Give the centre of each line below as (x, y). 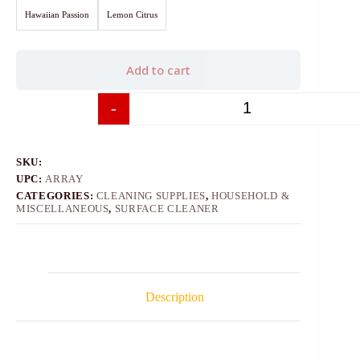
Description (174, 297)
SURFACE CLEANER (167, 208)
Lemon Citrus (132, 14)
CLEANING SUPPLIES (151, 195)
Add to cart (159, 70)
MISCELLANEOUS (63, 208)
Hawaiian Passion (57, 14)
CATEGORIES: (56, 195)
